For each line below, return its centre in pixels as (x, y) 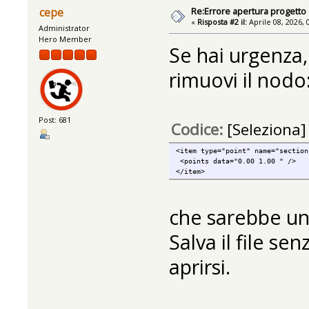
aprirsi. (199, 266)
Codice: (199, 129)
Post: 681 (55, 120)
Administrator (64, 28)
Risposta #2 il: (222, 22)
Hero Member (66, 39)
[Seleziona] (266, 129)
